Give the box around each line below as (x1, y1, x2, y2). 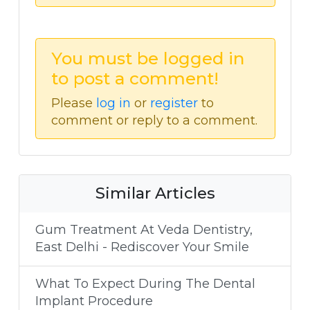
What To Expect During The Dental (35, 276, 255, 292)
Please (51, 95, 96, 111)
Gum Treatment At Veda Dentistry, (35, 222, 253, 238)
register (150, 95, 198, 111)
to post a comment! (51, 67, 219, 89)
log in (96, 95, 131, 111)
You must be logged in (51, 47, 244, 69)
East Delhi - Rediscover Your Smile (35, 239, 249, 255)
